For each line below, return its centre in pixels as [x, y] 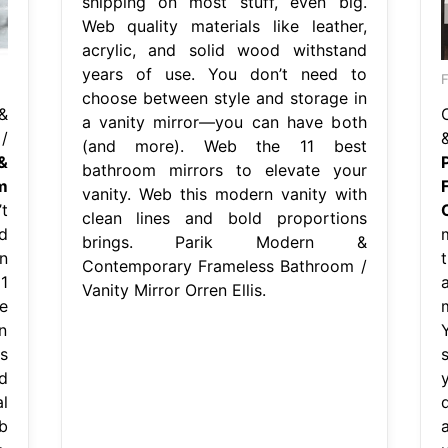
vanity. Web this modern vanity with [224, 193]
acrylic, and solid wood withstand [224, 49]
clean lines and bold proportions [224, 217]
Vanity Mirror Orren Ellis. [173, 289]
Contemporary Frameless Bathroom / [224, 265]
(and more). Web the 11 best [224, 145]
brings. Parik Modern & [224, 241]
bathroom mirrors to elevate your [224, 169]
